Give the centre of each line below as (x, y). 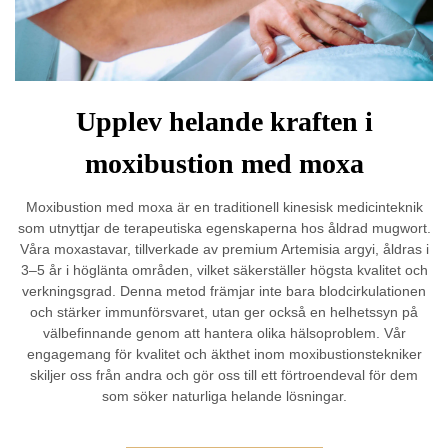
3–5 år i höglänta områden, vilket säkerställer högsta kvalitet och (224, 269)
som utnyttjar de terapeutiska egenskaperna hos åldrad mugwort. (224, 227)
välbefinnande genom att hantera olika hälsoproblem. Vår (224, 332)
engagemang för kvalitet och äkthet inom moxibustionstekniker (224, 353)
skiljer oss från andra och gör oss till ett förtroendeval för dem (224, 374)
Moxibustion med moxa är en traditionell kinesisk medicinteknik (224, 206)
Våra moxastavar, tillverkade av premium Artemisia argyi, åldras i (224, 248)
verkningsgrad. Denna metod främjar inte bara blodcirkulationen (224, 290)
